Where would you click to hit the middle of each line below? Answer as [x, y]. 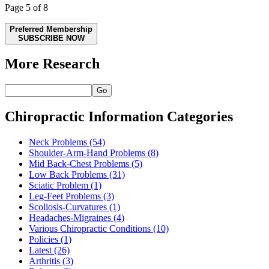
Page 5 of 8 [26, 7]
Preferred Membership [51, 29]
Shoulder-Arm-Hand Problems [87, 153]
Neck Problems [58, 142]
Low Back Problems [68, 175]
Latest [40, 250]
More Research [52, 64]
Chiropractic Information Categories [119, 117]
